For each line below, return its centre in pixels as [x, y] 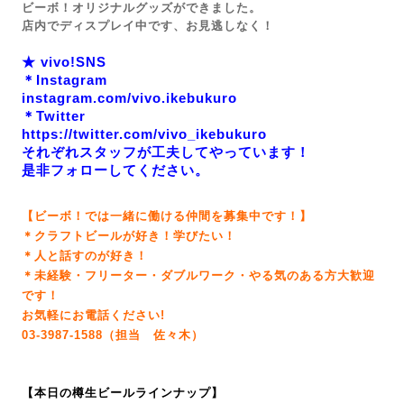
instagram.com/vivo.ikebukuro [129, 98]
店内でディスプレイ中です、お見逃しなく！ [148, 26]
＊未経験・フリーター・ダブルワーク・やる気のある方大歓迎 [198, 275]
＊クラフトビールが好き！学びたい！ [129, 236]
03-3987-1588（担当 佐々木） [113, 335]
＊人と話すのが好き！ [85, 256]
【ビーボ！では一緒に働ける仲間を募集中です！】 [167, 216]
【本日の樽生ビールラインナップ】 [123, 393]
